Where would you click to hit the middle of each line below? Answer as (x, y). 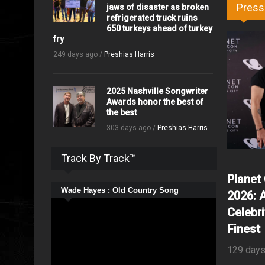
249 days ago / (78, 54)
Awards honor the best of (155, 102)
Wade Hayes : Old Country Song (120, 190)
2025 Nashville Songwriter (157, 91)
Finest (244, 229)
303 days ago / (132, 128)
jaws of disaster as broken (157, 7)
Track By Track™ (98, 158)
